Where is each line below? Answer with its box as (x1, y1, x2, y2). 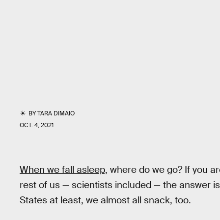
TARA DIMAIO (37, 110, 75, 117)
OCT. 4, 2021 (20, 121, 54, 129)
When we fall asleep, (20, 164, 108, 176)
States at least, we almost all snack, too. (20, 194, 191, 206)
